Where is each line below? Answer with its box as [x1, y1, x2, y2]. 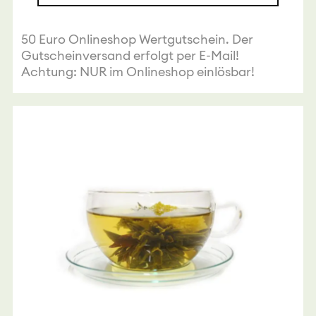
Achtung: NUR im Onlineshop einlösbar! [20, 63, 255, 80]
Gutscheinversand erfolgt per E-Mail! [20, 47, 239, 64]
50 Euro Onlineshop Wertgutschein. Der [20, 31, 253, 48]
